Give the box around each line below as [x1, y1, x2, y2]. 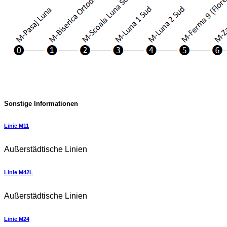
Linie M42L [4, 169, 33, 175]
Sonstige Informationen [4, 99, 78, 107]
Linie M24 [4, 215, 29, 222]
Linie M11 [4, 122, 29, 129]
